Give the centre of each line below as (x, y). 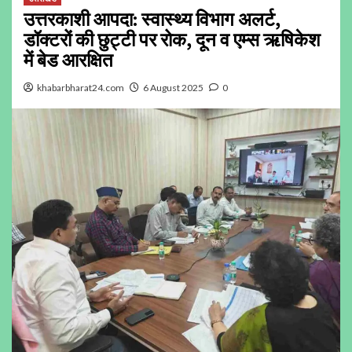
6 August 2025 (173, 88)
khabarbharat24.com (81, 88)
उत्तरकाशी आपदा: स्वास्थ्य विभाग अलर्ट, (152, 20)
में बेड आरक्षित (68, 60)
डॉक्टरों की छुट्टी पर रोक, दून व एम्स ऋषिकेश (172, 40)
